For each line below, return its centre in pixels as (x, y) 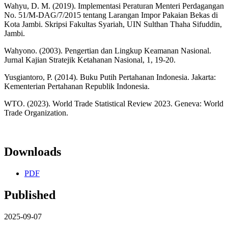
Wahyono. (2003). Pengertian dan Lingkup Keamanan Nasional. (108, 51)
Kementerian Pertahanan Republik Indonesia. (77, 87)
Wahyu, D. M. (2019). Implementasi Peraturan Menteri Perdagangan (114, 6)
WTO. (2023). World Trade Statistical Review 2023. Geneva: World (114, 104)
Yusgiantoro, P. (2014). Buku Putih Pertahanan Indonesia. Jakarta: (110, 77)
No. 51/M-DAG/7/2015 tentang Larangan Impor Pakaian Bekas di (111, 15)
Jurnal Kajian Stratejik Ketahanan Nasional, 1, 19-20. (90, 60)
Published (30, 195)
